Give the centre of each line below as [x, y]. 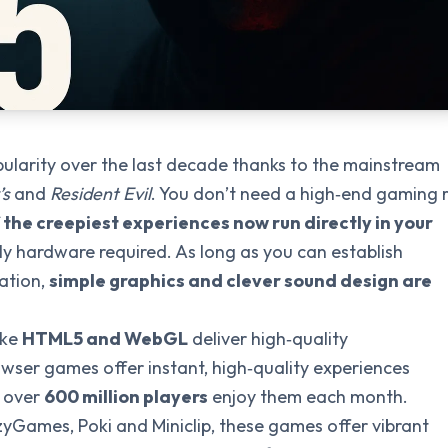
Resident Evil [100, 193]
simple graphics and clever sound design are [240, 280]
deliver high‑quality [268, 338]
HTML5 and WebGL [105, 338]
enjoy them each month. [308, 396]
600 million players [126, 396]
